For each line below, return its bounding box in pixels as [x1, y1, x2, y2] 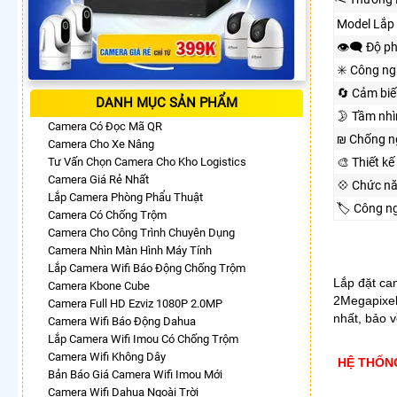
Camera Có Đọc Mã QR [48, 119, 162, 133]
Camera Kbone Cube [48, 278, 150, 292]
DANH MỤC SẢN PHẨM [96, 94, 237, 111]
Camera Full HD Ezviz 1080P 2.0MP [48, 296, 222, 310]
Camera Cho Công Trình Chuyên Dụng [48, 225, 235, 239]
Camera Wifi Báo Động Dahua [48, 314, 196, 328]
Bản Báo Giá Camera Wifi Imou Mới [48, 367, 222, 381]
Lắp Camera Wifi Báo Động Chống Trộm [48, 261, 245, 275]
